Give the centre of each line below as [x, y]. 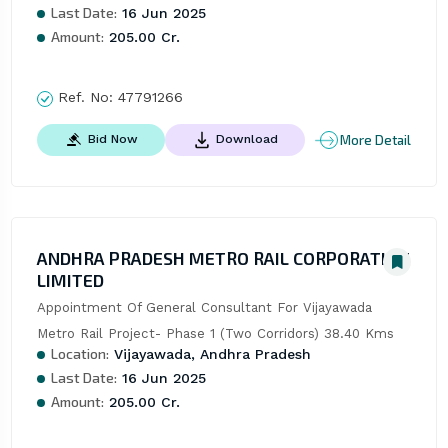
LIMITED [70, 280]
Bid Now [112, 139]
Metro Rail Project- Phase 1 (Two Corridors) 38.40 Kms [215, 334]
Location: [79, 354]
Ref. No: [85, 97]
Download [246, 139]
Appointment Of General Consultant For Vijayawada [204, 308]
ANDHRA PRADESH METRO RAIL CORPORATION [223, 258]
